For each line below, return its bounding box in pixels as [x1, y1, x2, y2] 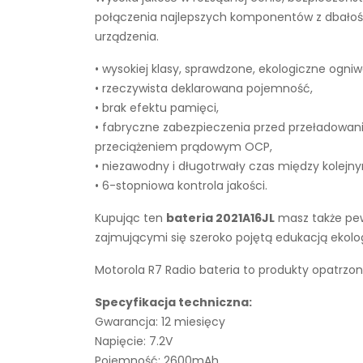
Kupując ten [95, 210, 166, 226]
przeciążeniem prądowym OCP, [95, 139, 272, 155]
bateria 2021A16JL [166, 210, 275, 226]
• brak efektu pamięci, [95, 100, 219, 116]
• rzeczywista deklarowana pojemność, [95, 80, 313, 96]
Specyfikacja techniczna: [95, 294, 252, 310]
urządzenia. [95, 28, 159, 45]
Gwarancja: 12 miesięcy [95, 314, 225, 330]
